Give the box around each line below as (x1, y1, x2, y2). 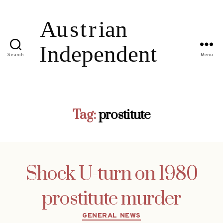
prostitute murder (42, 187, 181, 211)
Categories (111, 208, 154, 220)
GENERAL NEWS (82, 211, 141, 220)
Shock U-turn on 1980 (25, 162, 198, 186)
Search (7, 52, 24, 59)
